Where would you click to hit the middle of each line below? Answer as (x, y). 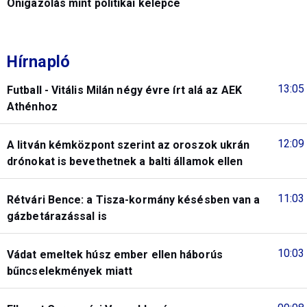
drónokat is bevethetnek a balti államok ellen (125, 161)
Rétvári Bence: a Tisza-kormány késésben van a (134, 199)
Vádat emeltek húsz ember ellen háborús (115, 254)
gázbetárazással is (57, 216)
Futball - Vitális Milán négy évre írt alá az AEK (124, 90)
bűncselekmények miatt (70, 271)
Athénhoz (32, 106)
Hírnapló (38, 61)
